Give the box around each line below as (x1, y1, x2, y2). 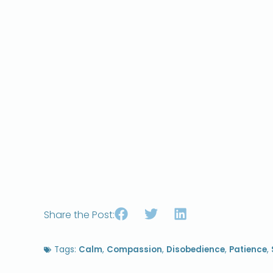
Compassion (107, 244, 162, 256)
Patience (229, 244, 267, 256)
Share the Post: (44, 208, 115, 222)
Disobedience (166, 244, 225, 256)
